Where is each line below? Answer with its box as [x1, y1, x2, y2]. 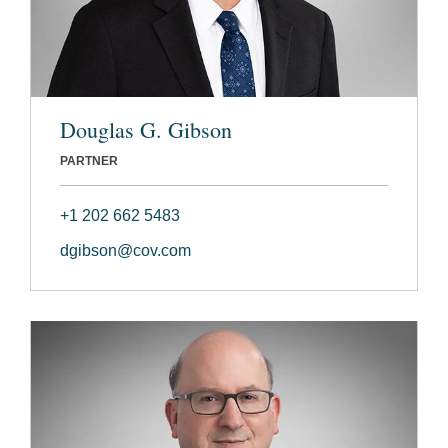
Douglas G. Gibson [60, 115, 232, 145]
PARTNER [60, 154, 118, 169]
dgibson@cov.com [60, 242, 191, 260]
